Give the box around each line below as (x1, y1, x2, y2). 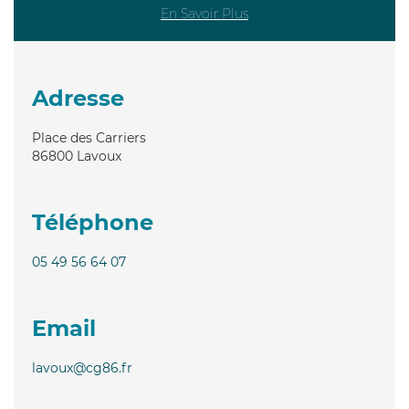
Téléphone (32, 208, 153, 236)
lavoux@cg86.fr (32, 359, 132, 376)
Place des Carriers (32, 129, 146, 146)
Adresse (32, 84, 124, 111)
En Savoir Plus (161, 5, 248, 22)
